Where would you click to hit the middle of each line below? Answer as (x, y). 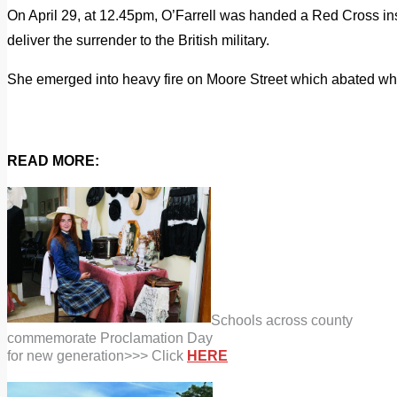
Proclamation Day (156, 338)
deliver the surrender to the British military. (138, 40)
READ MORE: (53, 160)
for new (32, 355)
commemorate (54, 338)
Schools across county (282, 320)
